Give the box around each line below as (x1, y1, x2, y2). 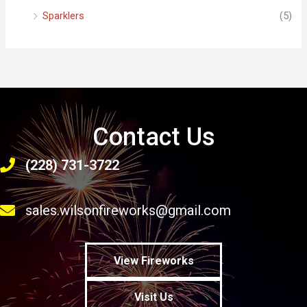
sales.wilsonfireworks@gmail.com (25, 201, 231, 219)
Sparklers (42, 10, 85, 23)
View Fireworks (113, 254, 194, 267)
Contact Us (92, 122, 215, 151)
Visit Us (134, 290, 173, 304)
